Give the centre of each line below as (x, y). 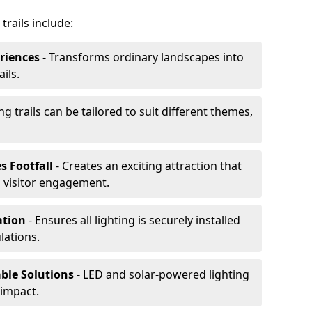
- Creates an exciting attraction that (147, 166)
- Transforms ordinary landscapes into (142, 57)
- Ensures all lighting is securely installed (134, 220)
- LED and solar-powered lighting (162, 274)
